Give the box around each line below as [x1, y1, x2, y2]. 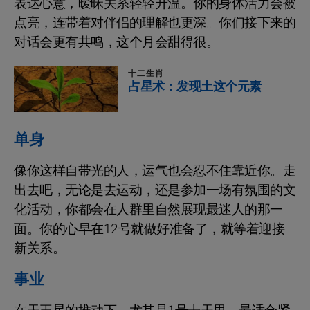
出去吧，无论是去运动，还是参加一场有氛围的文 [14, 181, 295, 201]
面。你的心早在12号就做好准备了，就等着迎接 [14, 219, 284, 239]
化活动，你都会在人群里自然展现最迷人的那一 [14, 200, 283, 220]
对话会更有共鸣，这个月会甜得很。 [14, 32, 219, 52]
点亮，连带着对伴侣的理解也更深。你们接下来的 [14, 12, 295, 33]
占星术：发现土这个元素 [128, 77, 262, 96]
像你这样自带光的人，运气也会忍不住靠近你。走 [14, 161, 295, 181]
